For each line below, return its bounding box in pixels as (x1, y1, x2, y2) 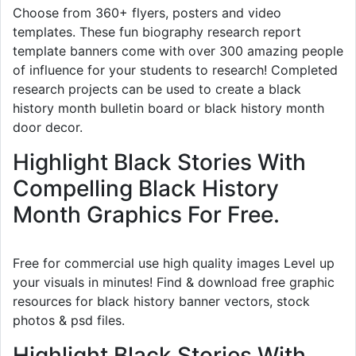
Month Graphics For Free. (13, 200, 280, 228)
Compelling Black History (13, 174, 279, 202)
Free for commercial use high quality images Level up (13, 254, 335, 271)
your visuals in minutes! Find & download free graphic (13, 273, 335, 290)
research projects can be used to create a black (13, 80, 301, 97)
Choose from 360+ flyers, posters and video (13, 4, 281, 21)
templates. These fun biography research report (13, 23, 301, 40)
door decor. (13, 118, 83, 135)
